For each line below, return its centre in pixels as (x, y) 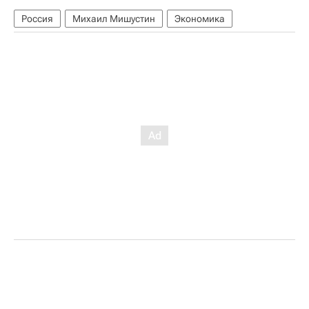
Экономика (200, 18)
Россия (37, 18)
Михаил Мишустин (114, 18)
